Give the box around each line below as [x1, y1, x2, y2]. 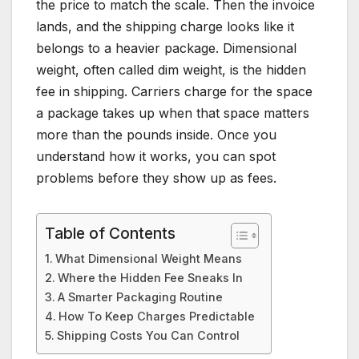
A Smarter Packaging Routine [57, 290, 223, 305]
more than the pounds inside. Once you [36, 127, 276, 143]
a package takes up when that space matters [36, 105, 309, 122]
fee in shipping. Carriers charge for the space [36, 83, 313, 100]
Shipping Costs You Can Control [56, 329, 240, 343]
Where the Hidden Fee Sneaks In [57, 271, 243, 285]
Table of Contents [45, 224, 175, 244]
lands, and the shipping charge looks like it [36, 18, 294, 35]
